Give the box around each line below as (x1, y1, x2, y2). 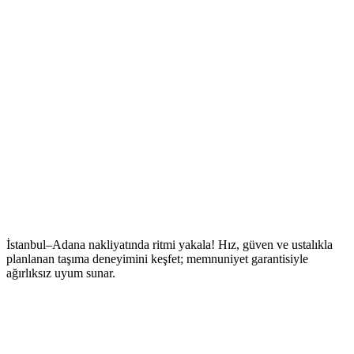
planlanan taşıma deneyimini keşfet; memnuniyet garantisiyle (6, 251, 308, 265)
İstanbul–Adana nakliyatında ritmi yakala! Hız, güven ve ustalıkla (6, 237, 333, 251)
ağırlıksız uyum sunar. (6, 265, 115, 280)
